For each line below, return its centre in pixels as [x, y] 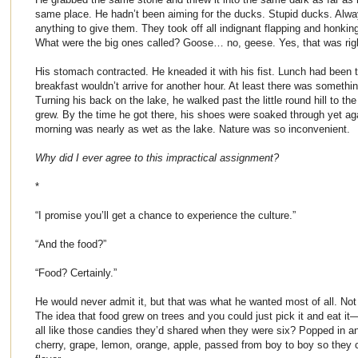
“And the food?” [71, 244]
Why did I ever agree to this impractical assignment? [157, 157]
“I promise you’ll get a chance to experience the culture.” [165, 215]
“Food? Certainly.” [76, 272]
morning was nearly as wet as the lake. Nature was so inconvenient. [193, 129]
